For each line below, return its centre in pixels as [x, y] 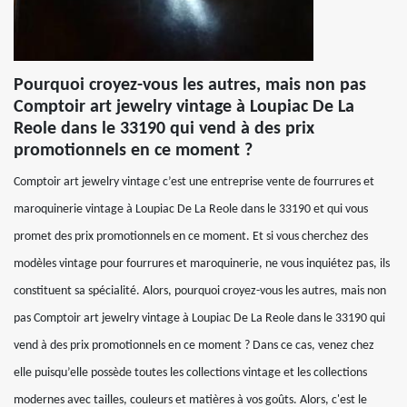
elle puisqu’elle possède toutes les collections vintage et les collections [190, 373]
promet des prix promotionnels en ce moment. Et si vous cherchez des [191, 237]
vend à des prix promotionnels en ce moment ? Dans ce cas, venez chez [194, 346]
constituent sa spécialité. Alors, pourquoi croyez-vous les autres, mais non [200, 291]
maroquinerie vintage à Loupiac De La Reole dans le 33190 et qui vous [191, 209]
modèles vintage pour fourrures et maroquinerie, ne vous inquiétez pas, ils [202, 264]
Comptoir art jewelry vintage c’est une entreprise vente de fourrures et [194, 182]
